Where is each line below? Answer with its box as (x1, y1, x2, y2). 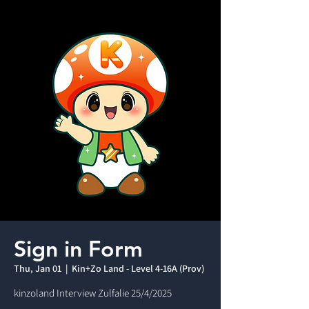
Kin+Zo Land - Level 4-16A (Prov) (72, 262, 204, 275)
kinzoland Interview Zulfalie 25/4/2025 (14, 286, 172, 299)
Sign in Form (14, 235, 143, 262)
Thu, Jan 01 (14, 262, 61, 275)
